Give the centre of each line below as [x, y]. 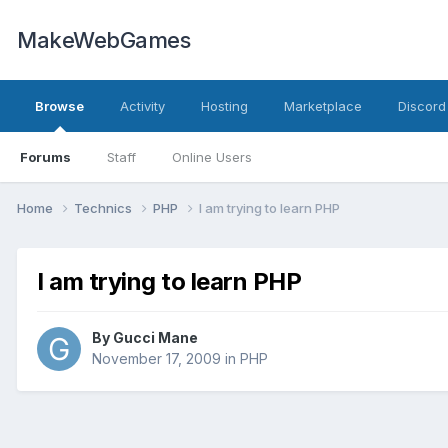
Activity [142, 106]
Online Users [212, 157]
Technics [104, 207]
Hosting [224, 106]
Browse [59, 106]
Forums [45, 157]
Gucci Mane [155, 338]
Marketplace [323, 106]
